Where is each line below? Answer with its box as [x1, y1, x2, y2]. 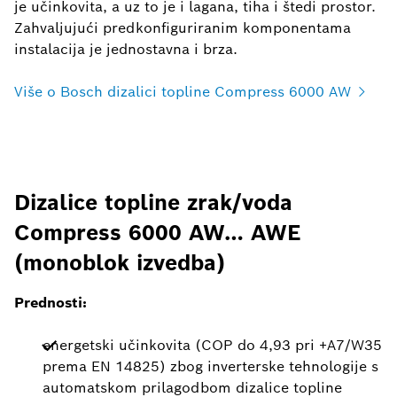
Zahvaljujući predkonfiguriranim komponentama [14, 19, 351, 38]
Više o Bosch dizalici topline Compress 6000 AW [14, 82, 351, 102]
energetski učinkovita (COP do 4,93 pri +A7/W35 [43, 336, 382, 355]
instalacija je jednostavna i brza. [14, 40, 237, 59]
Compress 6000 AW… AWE [14, 219, 301, 247]
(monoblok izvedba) [14, 249, 225, 277]
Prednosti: [14, 293, 87, 313]
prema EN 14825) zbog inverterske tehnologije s [43, 357, 378, 377]
